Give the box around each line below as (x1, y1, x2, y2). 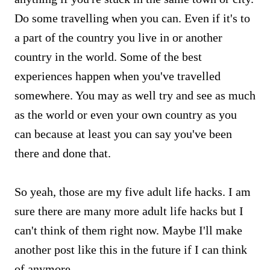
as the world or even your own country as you (14, 107, 237, 121)
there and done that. (14, 146, 111, 160)
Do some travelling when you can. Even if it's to (14, 11, 250, 25)
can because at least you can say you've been (14, 127, 232, 140)
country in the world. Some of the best (14, 49, 202, 63)
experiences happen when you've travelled (14, 69, 221, 83)
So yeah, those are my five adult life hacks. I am (14, 184, 251, 198)
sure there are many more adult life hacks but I (14, 204, 243, 218)
